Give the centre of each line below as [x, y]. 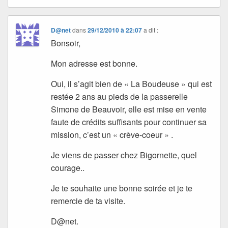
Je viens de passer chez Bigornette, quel [124, 155]
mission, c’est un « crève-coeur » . [112, 134]
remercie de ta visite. [88, 201]
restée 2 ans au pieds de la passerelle [120, 96]
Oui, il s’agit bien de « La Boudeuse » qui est [132, 83]
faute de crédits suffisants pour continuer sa [129, 122]
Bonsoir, [66, 43]
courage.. [68, 167]
